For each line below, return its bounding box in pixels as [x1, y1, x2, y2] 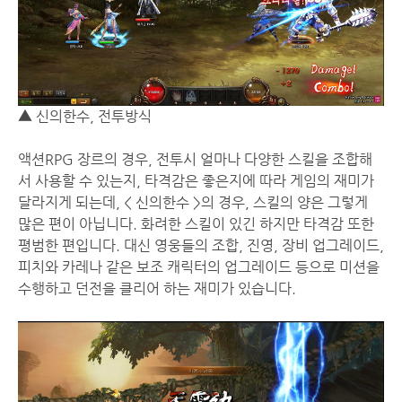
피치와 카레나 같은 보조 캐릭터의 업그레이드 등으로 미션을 [18, 258, 380, 275]
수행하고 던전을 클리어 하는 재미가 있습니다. [18, 279, 296, 297]
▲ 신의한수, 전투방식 [18, 107, 155, 125]
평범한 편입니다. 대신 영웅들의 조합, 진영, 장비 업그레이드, [18, 236, 384, 254]
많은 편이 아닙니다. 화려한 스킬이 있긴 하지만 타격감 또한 [18, 214, 374, 232]
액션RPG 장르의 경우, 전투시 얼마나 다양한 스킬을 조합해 [18, 150, 372, 168]
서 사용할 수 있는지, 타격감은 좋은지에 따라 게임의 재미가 [18, 171, 374, 189]
